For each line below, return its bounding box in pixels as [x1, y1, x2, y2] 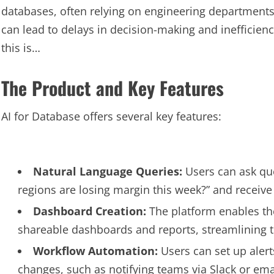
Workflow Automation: [33, 243, 158, 258]
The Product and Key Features [1, 74, 224, 102]
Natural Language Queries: [33, 164, 182, 179]
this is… [1, 40, 40, 55]
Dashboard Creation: [33, 204, 146, 218]
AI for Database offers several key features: [1, 109, 221, 124]
